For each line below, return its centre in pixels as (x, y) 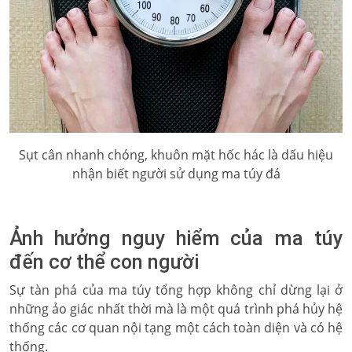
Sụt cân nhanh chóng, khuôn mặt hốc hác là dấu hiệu (176, 155)
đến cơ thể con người (104, 262)
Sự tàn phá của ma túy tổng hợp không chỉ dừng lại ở (176, 290)
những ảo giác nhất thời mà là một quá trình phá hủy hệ (176, 309)
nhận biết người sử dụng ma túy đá (176, 174)
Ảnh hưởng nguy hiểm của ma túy (176, 238)
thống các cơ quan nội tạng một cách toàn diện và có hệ (176, 328)
